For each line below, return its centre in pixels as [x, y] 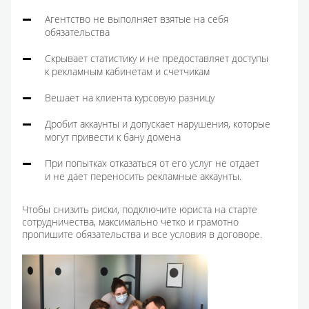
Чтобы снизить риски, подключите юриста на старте [140, 210]
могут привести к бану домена [113, 137]
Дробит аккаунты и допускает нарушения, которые [158, 124]
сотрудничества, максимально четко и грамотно [130, 222]
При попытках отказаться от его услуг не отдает [152, 163]
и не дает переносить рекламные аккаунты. [143, 177]
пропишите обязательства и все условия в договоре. [142, 235]
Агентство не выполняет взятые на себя [137, 19]
